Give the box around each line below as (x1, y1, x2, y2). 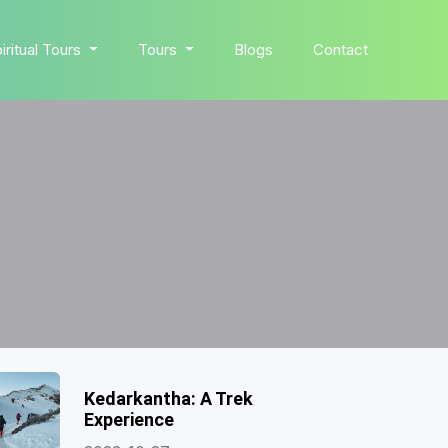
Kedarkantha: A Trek (83, 388, 253, 409)
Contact (313, 40, 368, 59)
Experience (83, 409, 174, 430)
